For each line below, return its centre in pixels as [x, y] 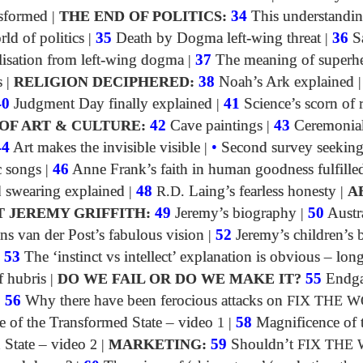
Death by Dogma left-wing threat [216, 38]
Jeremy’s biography [234, 213]
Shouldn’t [262, 344]
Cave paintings [214, 125]
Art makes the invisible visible [105, 147]
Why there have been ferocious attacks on [154, 300]
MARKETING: [158, 344]
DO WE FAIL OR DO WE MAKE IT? [179, 278]
